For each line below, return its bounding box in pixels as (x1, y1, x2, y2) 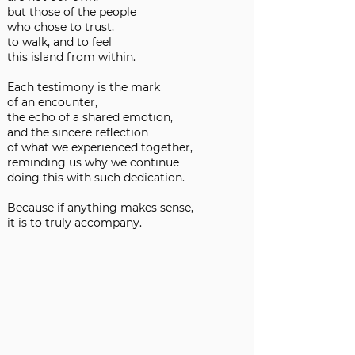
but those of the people (7, 5, 136, 19)
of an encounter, (7, 95, 97, 109)
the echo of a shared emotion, (7, 110, 173, 124)
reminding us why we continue (7, 155, 179, 170)
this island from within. (7, 50, 136, 64)
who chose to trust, (7, 20, 114, 34)
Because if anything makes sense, (7, 200, 193, 215)
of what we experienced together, (7, 140, 193, 155)
